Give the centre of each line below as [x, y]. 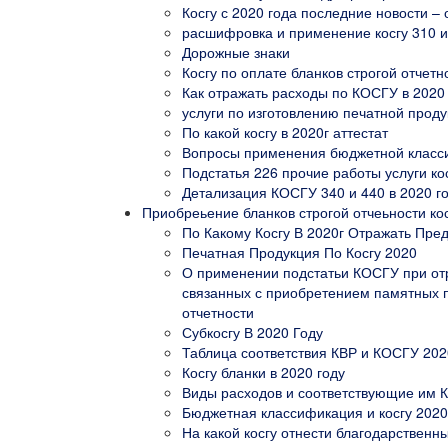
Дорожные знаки [236, 51]
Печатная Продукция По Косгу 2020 [299, 251]
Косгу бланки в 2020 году [263, 371]
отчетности [218, 311]
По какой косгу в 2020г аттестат [285, 131]
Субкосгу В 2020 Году [252, 331]
